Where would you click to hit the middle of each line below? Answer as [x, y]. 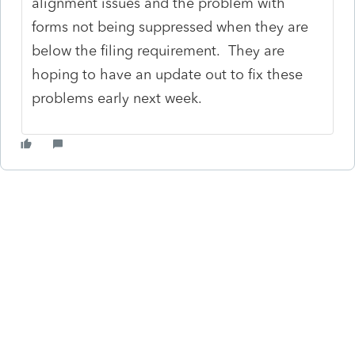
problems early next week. [117, 98]
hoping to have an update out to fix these [168, 74]
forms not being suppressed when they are [170, 27]
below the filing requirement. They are [158, 50]
